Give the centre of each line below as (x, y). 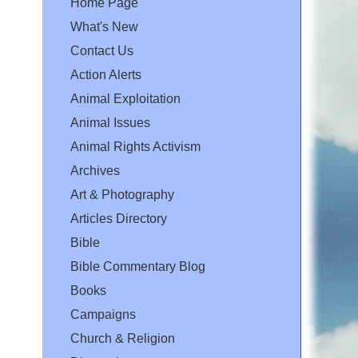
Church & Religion (123, 339)
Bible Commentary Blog (138, 267)
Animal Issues (110, 123)
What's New (104, 27)
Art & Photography (122, 195)
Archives (95, 171)
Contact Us (102, 51)
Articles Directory (119, 219)
